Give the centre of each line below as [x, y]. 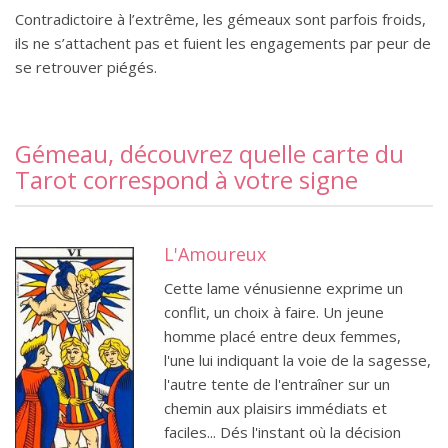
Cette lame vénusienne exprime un [284, 288]
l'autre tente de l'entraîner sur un [277, 384]
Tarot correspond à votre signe [186, 179]
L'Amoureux [215, 254]
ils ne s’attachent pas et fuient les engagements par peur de [223, 43]
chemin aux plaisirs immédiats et [276, 408]
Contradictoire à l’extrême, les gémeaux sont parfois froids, [220, 19]
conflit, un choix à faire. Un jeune [274, 312]
